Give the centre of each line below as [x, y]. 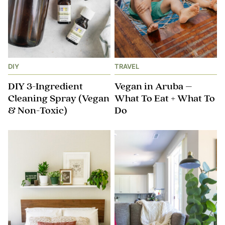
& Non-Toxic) [38, 111]
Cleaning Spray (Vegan [59, 99]
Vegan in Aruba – [153, 87]
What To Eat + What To [165, 99]
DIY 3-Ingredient [45, 87]
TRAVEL [127, 66]
